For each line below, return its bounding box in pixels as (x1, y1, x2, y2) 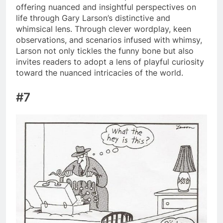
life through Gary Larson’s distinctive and (16, 12, 170, 23)
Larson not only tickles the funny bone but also (16, 45, 194, 56)
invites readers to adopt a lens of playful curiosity (16, 56, 204, 67)
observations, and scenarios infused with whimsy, (16, 34, 202, 45)
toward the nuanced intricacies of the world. (16, 67, 183, 78)
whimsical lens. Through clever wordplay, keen (16, 23, 191, 34)
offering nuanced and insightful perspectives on (16, 1, 196, 12)
